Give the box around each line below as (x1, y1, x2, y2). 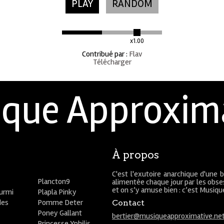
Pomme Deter (37, 197, 83, 207)
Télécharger (92, 57, 131, 67)
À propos (112, 148, 159, 161)
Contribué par (82, 49, 124, 59)
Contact (112, 198, 144, 207)
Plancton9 (37, 176, 70, 186)
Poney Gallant (37, 208, 82, 218)
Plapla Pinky (37, 187, 77, 197)
